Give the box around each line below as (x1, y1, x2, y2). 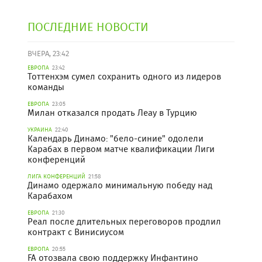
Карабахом (27, 189, 73, 203)
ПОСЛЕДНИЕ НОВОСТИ (27, 18, 149, 36)
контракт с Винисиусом (27, 226, 124, 239)
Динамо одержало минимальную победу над (27, 179, 212, 192)
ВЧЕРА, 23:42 (27, 48, 69, 60)
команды (27, 81, 64, 94)
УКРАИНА (27, 125, 52, 135)
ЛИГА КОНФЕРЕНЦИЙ (27, 172, 85, 181)
